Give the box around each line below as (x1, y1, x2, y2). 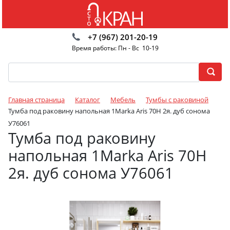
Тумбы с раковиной (146, 95, 208, 104)
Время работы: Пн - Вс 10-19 (71, 44, 159, 52)
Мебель (110, 95, 136, 104)
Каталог (75, 95, 100, 104)
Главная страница (8, 95, 65, 104)
